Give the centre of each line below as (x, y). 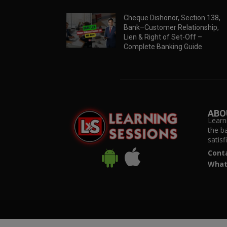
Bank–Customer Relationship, (171, 28)
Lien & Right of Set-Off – (163, 37)
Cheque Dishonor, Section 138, (172, 18)
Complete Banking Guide (163, 47)
